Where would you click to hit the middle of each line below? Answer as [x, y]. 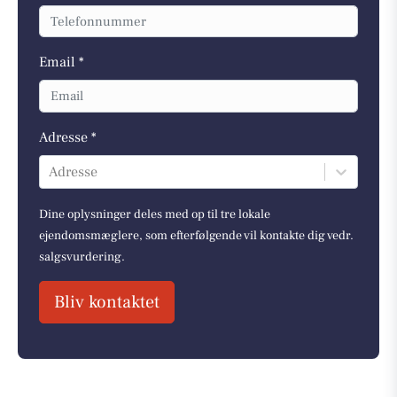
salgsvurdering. [82, 257]
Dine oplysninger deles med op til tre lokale [155, 214]
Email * [62, 62]
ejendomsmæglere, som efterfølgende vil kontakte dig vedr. [196, 235]
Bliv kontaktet [107, 302]
